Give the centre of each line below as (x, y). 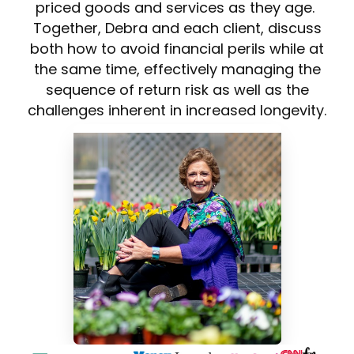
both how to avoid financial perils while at (177, 49)
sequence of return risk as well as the (177, 90)
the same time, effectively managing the (177, 70)
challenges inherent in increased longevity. (177, 111)
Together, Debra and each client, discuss (177, 28)
